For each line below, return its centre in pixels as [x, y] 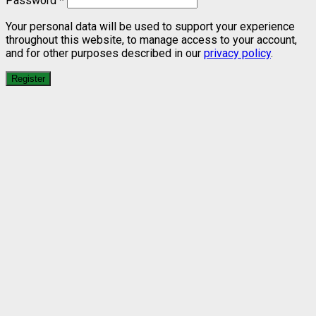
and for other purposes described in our [105, 54]
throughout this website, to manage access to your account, [151, 40]
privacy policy [237, 54]
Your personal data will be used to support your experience [150, 27]
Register [28, 79]
